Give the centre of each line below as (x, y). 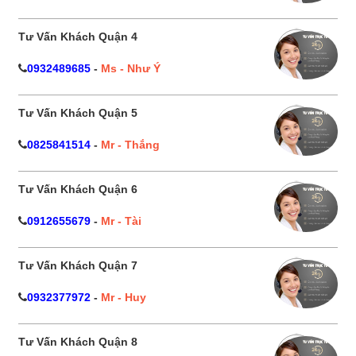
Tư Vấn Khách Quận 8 (78, 342)
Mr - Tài (121, 221)
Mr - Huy (124, 298)
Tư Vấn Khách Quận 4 (78, 37)
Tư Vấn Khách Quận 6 (78, 190)
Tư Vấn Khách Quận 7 (78, 266)
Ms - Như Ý (131, 69)
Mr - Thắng (130, 145)
